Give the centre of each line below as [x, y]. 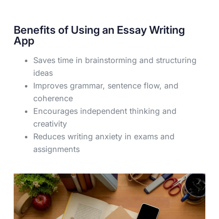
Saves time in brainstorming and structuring [115, 60]
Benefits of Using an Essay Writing [99, 30]
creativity [50, 124]
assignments [56, 149]
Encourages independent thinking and [105, 111]
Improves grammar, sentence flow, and [106, 86]
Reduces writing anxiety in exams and [104, 137]
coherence [53, 99]
